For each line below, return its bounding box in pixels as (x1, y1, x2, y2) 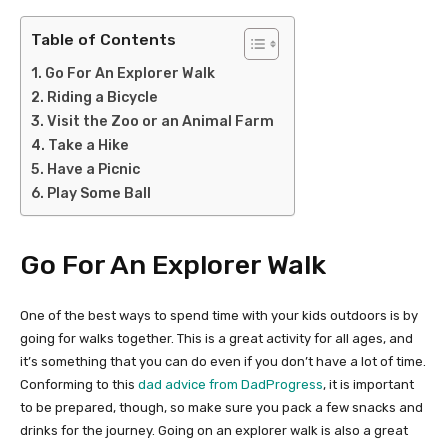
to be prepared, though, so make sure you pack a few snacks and (20, 400, 423, 416)
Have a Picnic (46, 161, 140, 179)
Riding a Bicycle (46, 89, 158, 107)
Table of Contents (31, 29, 176, 49)
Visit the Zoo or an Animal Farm (46, 113, 274, 131)
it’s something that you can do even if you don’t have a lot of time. (20, 354, 426, 370)
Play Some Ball (46, 185, 151, 203)
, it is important (323, 377, 414, 393)
